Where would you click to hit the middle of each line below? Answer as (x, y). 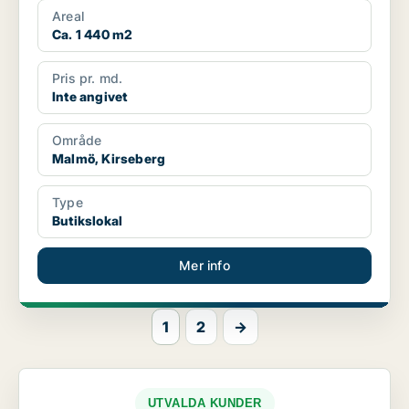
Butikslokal (88, 221)
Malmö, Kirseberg (109, 159)
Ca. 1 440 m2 (93, 35)
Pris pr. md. (88, 79)
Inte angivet (90, 97)
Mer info (204, 266)
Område (77, 141)
